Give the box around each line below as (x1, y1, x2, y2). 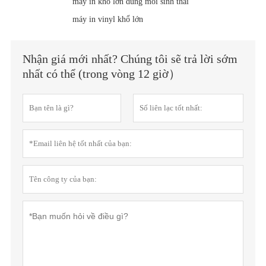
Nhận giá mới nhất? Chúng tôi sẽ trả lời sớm (22, 52, 237, 65)
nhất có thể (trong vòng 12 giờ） (22, 66, 180, 80)
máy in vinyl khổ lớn (72, 14, 143, 24)
